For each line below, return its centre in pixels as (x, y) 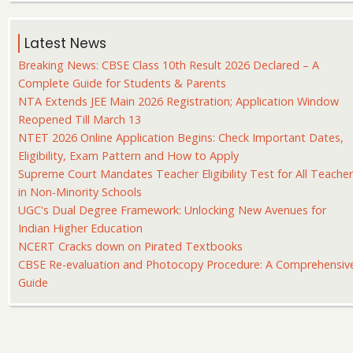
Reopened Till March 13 (80, 119)
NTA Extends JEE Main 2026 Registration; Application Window (178, 101)
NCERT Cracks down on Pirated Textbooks (130, 246)
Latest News (65, 44)
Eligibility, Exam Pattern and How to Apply (128, 155)
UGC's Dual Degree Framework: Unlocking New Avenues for (172, 210)
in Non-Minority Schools (80, 191)
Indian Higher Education (80, 228)
